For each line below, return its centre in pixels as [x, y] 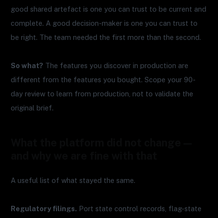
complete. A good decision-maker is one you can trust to [104, 23]
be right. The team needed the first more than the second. [106, 37]
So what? [27, 65]
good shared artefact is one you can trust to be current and [109, 9]
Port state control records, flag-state [139, 208]
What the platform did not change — [101, 142]
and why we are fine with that [84, 155]
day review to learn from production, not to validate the [102, 93]
